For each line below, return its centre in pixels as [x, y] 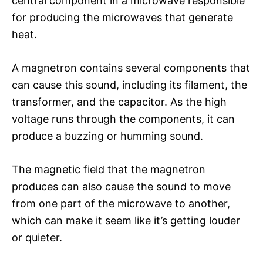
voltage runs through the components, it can [123, 119]
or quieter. [37, 237]
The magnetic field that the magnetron [109, 169]
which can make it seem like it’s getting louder [126, 220]
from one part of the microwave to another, [121, 203]
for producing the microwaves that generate [122, 17]
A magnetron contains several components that [131, 68]
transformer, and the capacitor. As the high [119, 102]
